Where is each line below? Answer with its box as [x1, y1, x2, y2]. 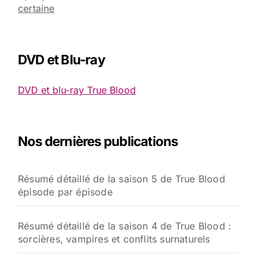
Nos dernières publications [18, 133, 178, 149]
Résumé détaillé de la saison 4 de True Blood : [18, 220, 232, 232]
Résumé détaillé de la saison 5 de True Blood [18, 173, 225, 185]
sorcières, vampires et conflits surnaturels [18, 233, 210, 245]
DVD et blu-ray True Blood [18, 84, 136, 96]
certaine [18, 2, 55, 14]
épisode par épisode [18, 186, 113, 198]
